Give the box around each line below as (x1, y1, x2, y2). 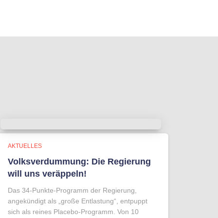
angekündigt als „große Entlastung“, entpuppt (8, 197, 147, 205)
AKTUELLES (8, 143, 42, 150)
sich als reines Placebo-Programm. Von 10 (8, 208, 139, 216)
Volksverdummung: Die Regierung (8, 157, 151, 167)
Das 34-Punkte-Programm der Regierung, (8, 186, 137, 195)
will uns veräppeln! (8, 169, 87, 179)
